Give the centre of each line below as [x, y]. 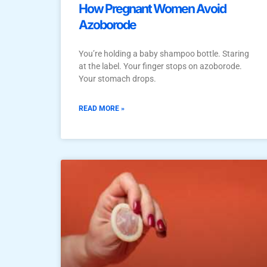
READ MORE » [102, 108]
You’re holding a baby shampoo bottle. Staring [164, 53]
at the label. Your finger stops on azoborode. [160, 66]
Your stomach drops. [117, 78]
